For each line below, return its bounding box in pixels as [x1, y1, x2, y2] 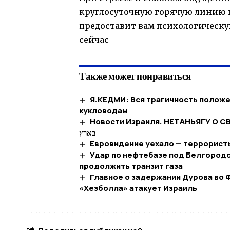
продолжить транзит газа [79, 160, 183, 171]
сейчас [79, 34, 109, 45]
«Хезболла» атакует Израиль [79, 182, 197, 194]
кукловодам [79, 105, 128, 117]
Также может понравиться [79, 68, 191, 84]
